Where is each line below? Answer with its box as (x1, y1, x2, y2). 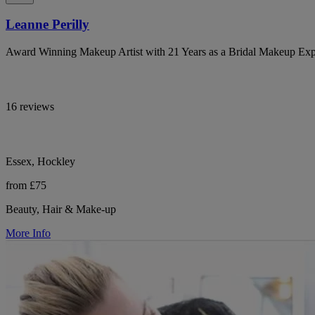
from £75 (6, 179, 46, 192)
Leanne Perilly (6, 17, 89, 32)
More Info (6, 227, 51, 240)
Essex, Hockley (6, 155, 75, 168)
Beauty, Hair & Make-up (6, 203, 116, 216)
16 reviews (6, 101, 54, 113)
